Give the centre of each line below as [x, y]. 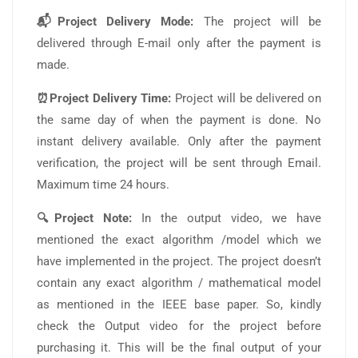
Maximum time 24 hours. [103, 184]
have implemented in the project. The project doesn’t [179, 261]
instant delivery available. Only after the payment [179, 141]
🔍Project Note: [84, 218]
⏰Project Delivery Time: [104, 98]
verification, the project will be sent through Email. [179, 163]
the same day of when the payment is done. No [179, 119]
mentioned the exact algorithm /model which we [179, 239]
